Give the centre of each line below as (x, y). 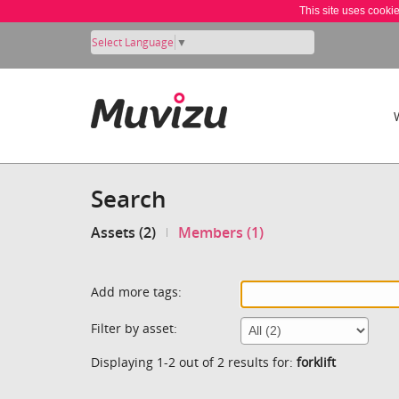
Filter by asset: (134, 328)
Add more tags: (136, 291)
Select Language (133, 42)
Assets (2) (123, 233)
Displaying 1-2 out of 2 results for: (194, 362)
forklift (316, 362)
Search (129, 199)
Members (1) (221, 233)
